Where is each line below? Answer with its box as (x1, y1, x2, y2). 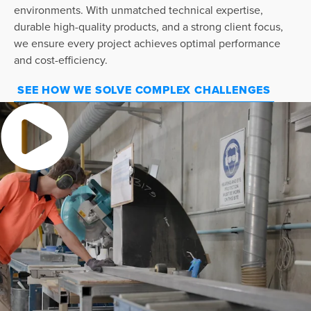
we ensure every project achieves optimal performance (14, 35, 280, 51)
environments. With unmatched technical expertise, (14, 1, 263, 17)
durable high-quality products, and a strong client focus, (14, 18, 283, 34)
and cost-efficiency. (14, 51, 108, 67)
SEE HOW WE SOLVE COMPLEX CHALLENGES (17, 81, 271, 98)
